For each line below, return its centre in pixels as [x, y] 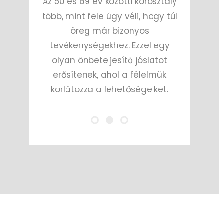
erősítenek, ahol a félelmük [109, 75]
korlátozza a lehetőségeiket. [109, 89]
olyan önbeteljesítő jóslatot [109, 60]
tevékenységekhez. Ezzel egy [109, 45]
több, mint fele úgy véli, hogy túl [109, 16]
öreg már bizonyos [109, 31]
